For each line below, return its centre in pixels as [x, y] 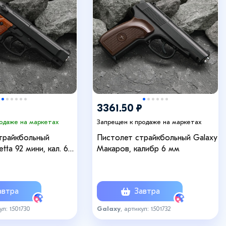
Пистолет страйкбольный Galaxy [157, 138]
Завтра [146, 191]
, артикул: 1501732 [146, 208]
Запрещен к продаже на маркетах [149, 122]
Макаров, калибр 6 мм [138, 149]
